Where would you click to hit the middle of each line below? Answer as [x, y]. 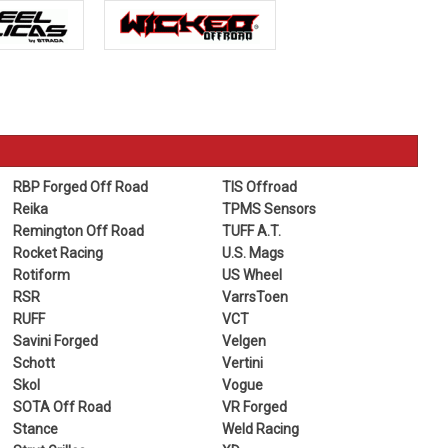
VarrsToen [255, 296]
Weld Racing [261, 428]
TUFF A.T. [252, 230]
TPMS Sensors [269, 208]
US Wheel [252, 274]
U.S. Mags [253, 252]
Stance [35, 428]
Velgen [244, 340]
